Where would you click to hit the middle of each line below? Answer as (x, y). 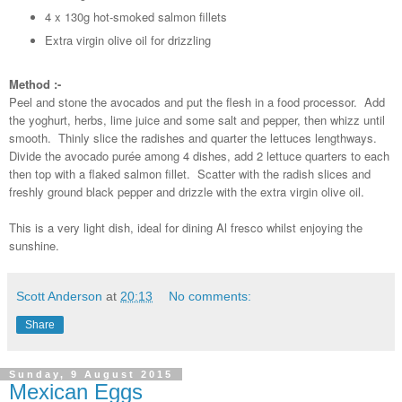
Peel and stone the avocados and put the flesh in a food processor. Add (197, 102)
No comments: (210, 296)
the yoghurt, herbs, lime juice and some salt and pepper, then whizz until (197, 120)
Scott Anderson (59, 296)
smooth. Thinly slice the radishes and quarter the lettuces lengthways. (195, 138)
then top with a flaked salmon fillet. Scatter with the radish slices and (190, 174)
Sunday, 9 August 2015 (91, 374)
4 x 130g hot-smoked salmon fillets (135, 17)
